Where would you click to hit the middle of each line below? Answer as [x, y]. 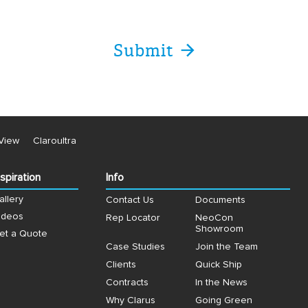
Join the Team [226, 247]
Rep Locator [133, 218]
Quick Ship [218, 265]
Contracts [127, 283]
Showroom [219, 229]
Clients [121, 265]
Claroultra [55, 141]
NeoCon [214, 218]
